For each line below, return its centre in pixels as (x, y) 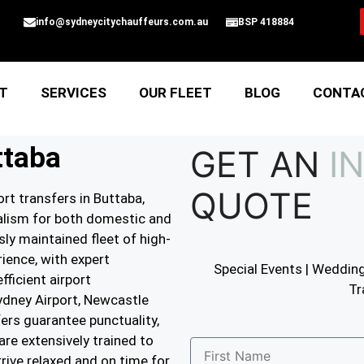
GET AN (255, 164)
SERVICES (74, 93)
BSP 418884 (266, 22)
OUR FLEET (176, 93)
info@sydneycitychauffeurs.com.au (121, 22)
